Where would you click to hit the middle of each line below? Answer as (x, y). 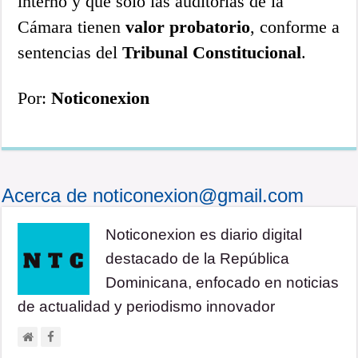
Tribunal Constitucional (212, 52)
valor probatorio (188, 26)
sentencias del (70, 52)
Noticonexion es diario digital (204, 234)
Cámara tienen (72, 26)
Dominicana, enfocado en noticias (223, 282)
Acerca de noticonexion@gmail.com (153, 195)
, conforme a (295, 26)
